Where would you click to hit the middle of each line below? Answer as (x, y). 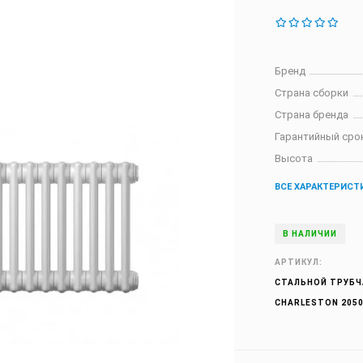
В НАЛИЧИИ (310, 234)
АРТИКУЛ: (299, 262)
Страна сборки (312, 93)
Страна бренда (312, 115)
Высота (294, 158)
